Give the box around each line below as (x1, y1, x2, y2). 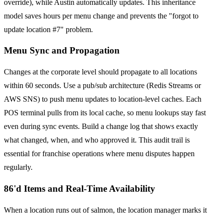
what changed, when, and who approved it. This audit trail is (4, 136, 190, 145)
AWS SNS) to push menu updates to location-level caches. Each (4, 95, 201, 104)
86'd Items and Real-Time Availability (4, 183, 155, 194)
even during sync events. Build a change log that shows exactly (4, 122, 198, 131)
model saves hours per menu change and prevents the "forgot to (4, 11, 199, 20)
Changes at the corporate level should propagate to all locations (4, 68, 197, 76)
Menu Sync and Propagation (4, 45, 120, 56)
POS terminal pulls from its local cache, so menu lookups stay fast (4, 109, 206, 117)
